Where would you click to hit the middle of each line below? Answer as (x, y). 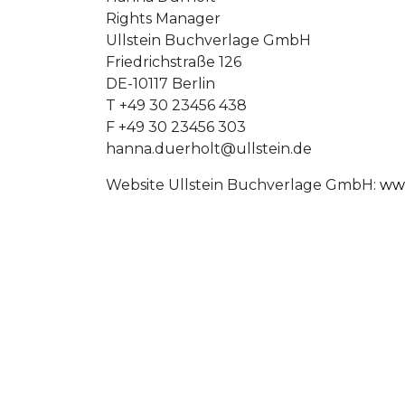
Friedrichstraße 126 (174, 62)
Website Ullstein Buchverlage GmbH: (243, 185)
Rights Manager (163, 19)
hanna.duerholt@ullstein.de (209, 149)
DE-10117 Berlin (160, 84)
